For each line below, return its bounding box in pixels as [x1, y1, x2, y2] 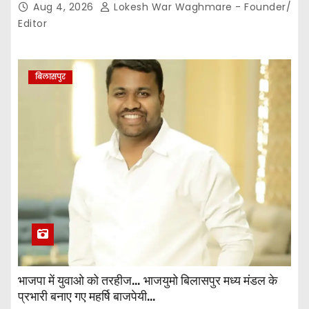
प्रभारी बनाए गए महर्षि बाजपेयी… [18, 288, 159, 304]
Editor [18, 16, 47, 30]
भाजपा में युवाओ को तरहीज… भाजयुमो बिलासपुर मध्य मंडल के [18, 272, 277, 288]
